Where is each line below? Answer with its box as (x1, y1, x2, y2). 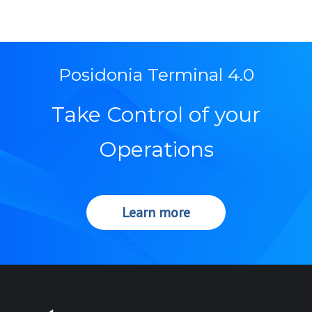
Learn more (122, 203, 190, 222)
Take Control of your (52, 102, 260, 128)
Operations (98, 136, 214, 163)
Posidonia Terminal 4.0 (58, 64, 254, 86)
